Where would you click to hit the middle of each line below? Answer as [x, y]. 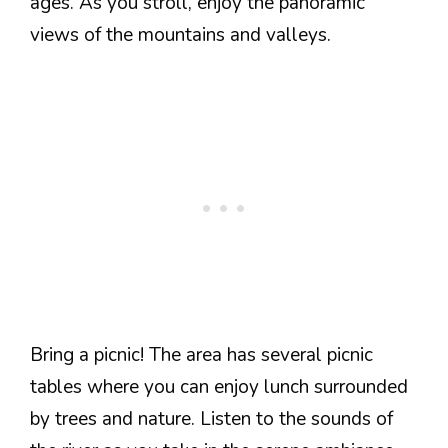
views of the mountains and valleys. [180, 34]
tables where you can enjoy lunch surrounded [219, 387]
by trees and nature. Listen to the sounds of [211, 419]
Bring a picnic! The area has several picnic [201, 355]
